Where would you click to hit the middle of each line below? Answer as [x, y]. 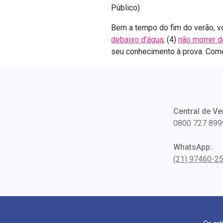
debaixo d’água [137, 40]
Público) [125, 8]
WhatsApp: [193, 147]
